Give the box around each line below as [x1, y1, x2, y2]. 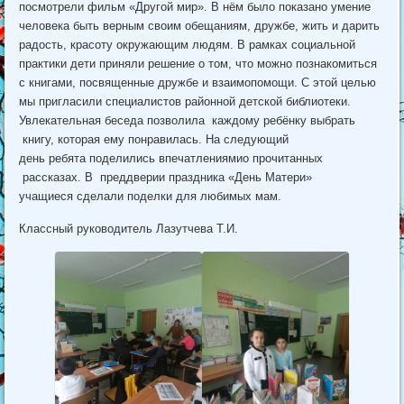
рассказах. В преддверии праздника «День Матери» [19, 170, 313, 185]
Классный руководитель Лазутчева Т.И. [19, 222, 239, 236]
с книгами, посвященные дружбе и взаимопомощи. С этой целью [19, 76, 377, 90]
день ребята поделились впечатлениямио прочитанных [19, 151, 324, 166]
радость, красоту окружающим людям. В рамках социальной [19, 38, 356, 52]
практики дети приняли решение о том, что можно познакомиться [19, 57, 378, 71]
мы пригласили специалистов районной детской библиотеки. [19, 95, 352, 109]
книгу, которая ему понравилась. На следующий [19, 133, 289, 147]
